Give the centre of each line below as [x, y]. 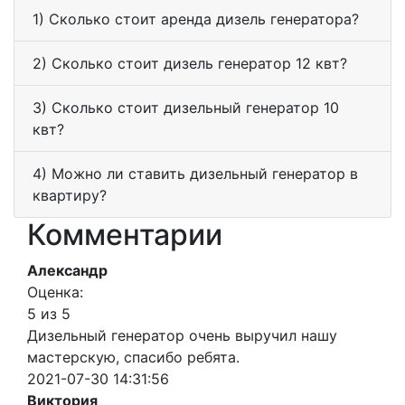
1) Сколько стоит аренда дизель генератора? [196, 19]
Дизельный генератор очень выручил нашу [182, 336]
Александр [67, 271]
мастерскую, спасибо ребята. [133, 358]
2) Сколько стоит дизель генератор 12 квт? [190, 64]
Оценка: [55, 292]
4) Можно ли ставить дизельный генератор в [195, 174]
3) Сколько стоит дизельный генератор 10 [186, 108]
